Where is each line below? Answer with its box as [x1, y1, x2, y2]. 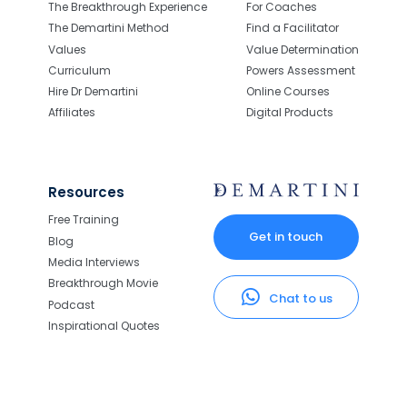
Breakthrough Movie [48, 275, 158, 292]
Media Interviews [48, 254, 140, 271]
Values [48, 41, 86, 57]
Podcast [48, 296, 94, 313]
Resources [48, 183, 124, 203]
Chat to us [268, 289, 333, 307]
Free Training [48, 212, 119, 228]
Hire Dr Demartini [48, 84, 138, 100]
